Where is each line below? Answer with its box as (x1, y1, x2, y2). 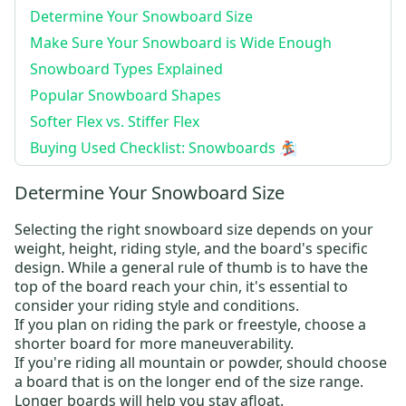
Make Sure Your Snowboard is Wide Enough (30, 32, 332, 53)
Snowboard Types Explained (30, 58, 223, 79)
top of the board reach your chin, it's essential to (14, 275, 348, 296)
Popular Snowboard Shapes (30, 84, 221, 105)
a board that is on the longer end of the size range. (14, 371, 363, 391)
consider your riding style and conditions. (14, 295, 299, 315)
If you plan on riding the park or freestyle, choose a (14, 314, 366, 334)
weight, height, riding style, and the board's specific (14, 237, 368, 258)
